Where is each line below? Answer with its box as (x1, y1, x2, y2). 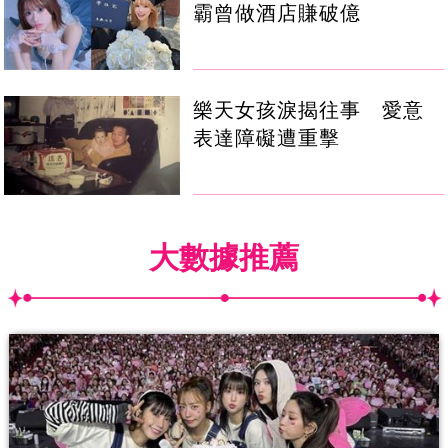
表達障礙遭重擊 (193, 127, 341, 150)
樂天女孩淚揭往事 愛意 (193, 99, 425, 122)
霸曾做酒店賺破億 (193, 2, 362, 25)
